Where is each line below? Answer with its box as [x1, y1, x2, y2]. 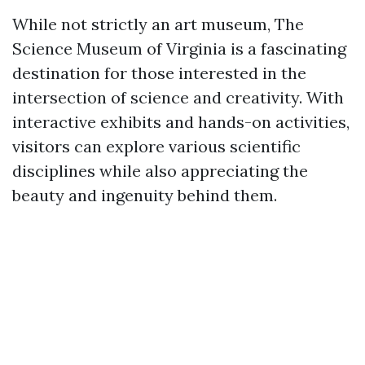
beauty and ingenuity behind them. [12, 185, 277, 205]
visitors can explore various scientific [12, 136, 301, 156]
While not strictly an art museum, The [12, 14, 304, 34]
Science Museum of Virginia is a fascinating [12, 38, 346, 59]
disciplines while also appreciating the [12, 161, 308, 181]
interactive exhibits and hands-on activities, [12, 112, 350, 132]
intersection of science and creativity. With [12, 87, 344, 108]
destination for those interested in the [12, 63, 306, 83]
